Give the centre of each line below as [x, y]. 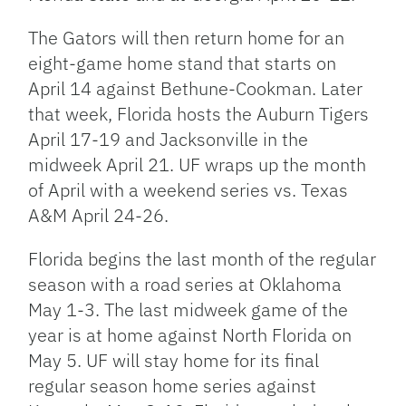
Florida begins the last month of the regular [203, 259]
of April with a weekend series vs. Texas [188, 190]
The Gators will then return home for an [187, 38]
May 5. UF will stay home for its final [174, 361]
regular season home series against [173, 386]
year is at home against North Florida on [190, 335]
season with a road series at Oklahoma [185, 285]
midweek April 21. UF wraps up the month [198, 165]
